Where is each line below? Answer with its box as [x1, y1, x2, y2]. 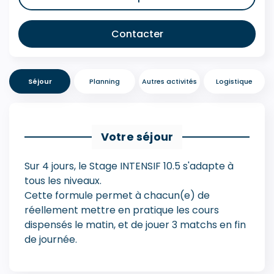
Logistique [215, 76, 253, 87]
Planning [89, 76, 120, 87]
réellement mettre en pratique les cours [24, 203, 219, 218]
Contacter [111, 26, 163, 41]
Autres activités [141, 76, 197, 87]
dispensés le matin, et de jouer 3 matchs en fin [24, 218, 246, 232]
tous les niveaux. [24, 174, 102, 188]
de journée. [24, 232, 77, 247]
